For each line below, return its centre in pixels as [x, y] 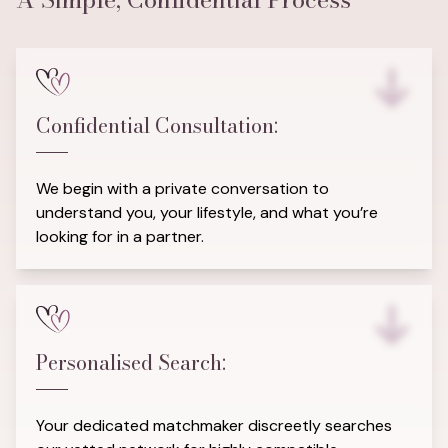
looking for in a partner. [120, 236]
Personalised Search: [131, 362]
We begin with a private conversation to [182, 188]
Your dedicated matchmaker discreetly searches [214, 425]
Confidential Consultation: [157, 125]
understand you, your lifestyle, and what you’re [207, 212]
